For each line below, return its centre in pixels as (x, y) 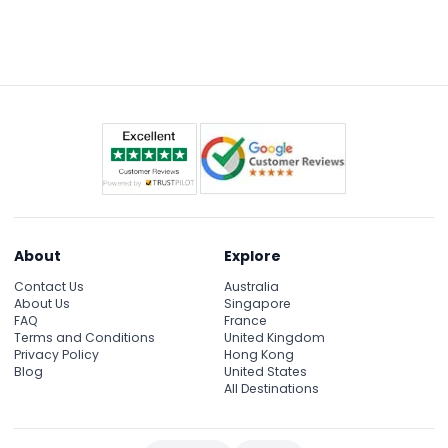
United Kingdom (274, 337)
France (245, 320)
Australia (251, 286)
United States (265, 371)
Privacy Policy (56, 354)
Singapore (257, 303)
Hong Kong (259, 354)
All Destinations (271, 388)
